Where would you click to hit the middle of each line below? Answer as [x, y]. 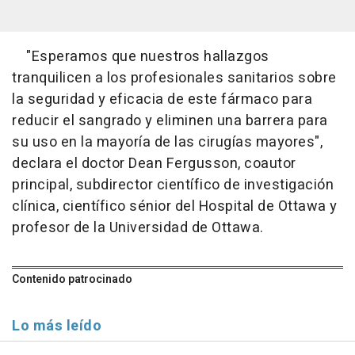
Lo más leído [57, 326]
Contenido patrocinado [72, 280]
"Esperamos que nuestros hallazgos [141, 57]
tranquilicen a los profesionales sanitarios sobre [174, 78]
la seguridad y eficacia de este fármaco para [162, 100]
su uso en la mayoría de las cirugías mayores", [167, 143]
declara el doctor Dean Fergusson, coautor [154, 164]
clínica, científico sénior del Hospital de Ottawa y [175, 207]
